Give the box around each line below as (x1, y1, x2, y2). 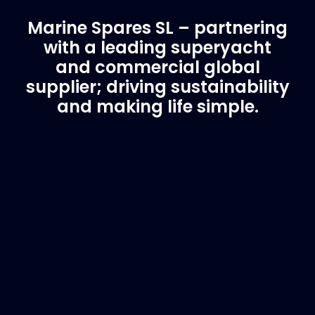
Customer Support (74, 284, 241, 307)
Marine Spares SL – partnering (27, 16, 288, 39)
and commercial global (55, 56, 260, 79)
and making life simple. (56, 95, 259, 118)
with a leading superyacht (44, 36, 271, 59)
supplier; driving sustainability (25, 75, 290, 98)
